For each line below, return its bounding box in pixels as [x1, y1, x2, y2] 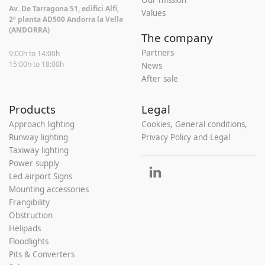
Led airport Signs [9, 171, 72, 182]
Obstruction [9, 210, 53, 221]
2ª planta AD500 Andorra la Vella [9, 14, 123, 24]
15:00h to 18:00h [9, 59, 64, 70]
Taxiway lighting [9, 145, 69, 156]
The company [141, 30, 213, 45]
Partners [141, 47, 174, 58]
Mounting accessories [9, 184, 89, 195]
